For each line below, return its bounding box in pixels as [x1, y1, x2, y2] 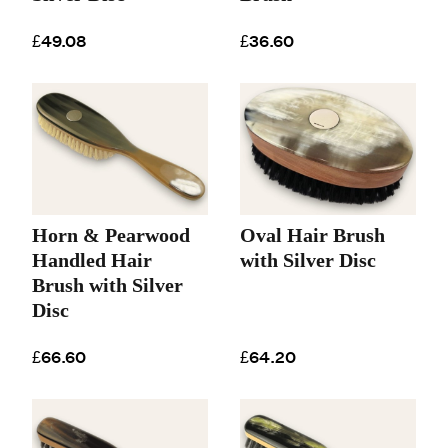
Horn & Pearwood [32, 224, 190, 247]
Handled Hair [32, 249, 152, 272]
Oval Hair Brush [240, 224, 385, 247]
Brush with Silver [32, 274, 183, 297]
